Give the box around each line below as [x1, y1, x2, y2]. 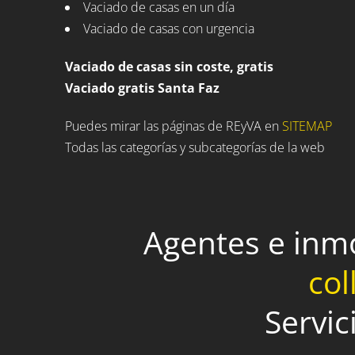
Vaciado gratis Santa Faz [65, 78, 219, 97]
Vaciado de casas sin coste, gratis [65, 57, 273, 75]
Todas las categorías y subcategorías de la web [65, 139, 325, 157]
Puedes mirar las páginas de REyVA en [65, 117, 282, 136]
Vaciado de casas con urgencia [83, 19, 254, 37]
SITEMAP [282, 117, 332, 136]
